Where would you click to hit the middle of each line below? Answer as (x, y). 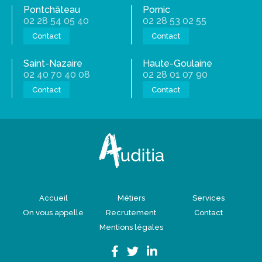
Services (209, 198)
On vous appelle (54, 213)
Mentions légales (131, 227)
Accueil (53, 198)
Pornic (156, 10)
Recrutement (131, 213)
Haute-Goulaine (177, 63)
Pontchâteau (52, 10)
